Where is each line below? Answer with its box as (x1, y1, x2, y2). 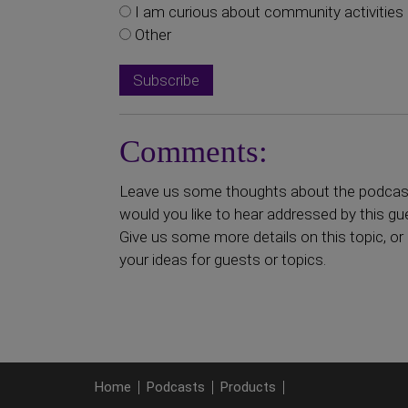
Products (220, 379, 276, 395)
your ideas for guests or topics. (119, 250, 326, 269)
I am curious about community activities (131, 3, 403, 21)
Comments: (119, 134, 268, 169)
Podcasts (147, 379, 205, 395)
